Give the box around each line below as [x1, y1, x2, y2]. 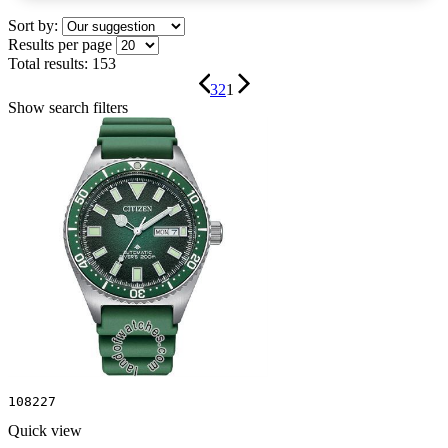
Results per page [8, 35, 112, 53]
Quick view [8, 421, 82, 439]
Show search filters [8, 98, 128, 116]
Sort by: [8, 16, 58, 34]
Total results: [8, 54, 88, 72]
